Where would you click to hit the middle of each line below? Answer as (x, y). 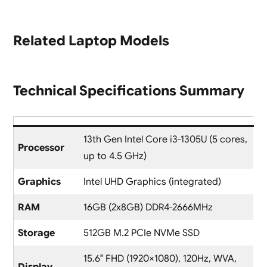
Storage (36, 233)
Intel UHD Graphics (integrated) (152, 182)
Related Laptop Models (91, 41)
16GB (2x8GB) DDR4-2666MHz (148, 208)
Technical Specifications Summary (128, 91)
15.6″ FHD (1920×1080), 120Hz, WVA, (160, 259)
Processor (41, 148)
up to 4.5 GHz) (115, 156)
